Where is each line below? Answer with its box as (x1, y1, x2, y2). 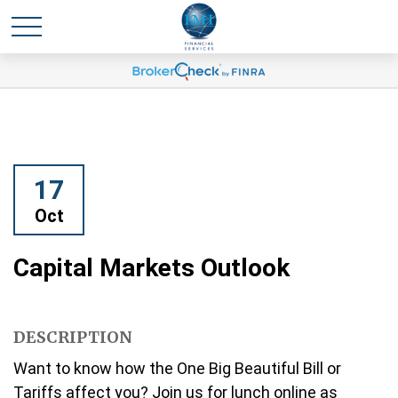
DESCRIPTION (13, 327, 132, 347)
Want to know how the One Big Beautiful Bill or (13, 359, 341, 378)
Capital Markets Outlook (13, 253, 290, 283)
